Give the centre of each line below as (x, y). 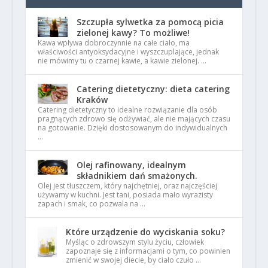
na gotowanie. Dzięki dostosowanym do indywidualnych (132, 128)
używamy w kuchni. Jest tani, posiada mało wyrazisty (125, 195)
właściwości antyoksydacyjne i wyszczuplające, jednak (128, 52)
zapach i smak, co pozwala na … (91, 204)
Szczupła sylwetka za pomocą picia (150, 22)
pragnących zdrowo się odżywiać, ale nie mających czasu (134, 119)
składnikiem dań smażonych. (137, 176)
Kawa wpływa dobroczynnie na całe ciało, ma (113, 43)
